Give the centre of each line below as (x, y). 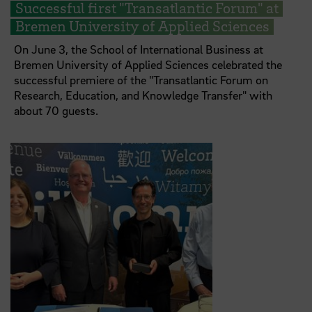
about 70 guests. (56, 111)
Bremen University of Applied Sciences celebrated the (148, 65)
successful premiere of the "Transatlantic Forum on (141, 80)
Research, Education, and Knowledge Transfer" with (143, 95)
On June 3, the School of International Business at (139, 49)
